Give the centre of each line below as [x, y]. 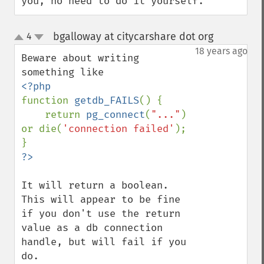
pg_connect [115, 115]
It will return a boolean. [95, 185]
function [48, 100]
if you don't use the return [101, 214]
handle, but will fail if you [104, 242]
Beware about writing [80, 58]
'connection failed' [118, 129]
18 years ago [221, 51]
